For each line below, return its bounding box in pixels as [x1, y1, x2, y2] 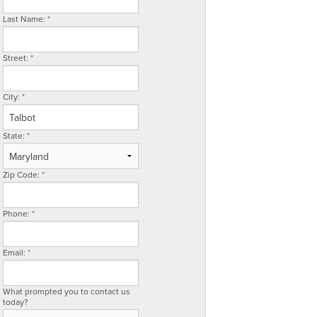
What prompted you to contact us [3, 285, 130, 297]
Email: [3, 246, 28, 258]
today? [3, 296, 28, 308]
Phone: [3, 207, 32, 219]
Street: [3, 52, 30, 64]
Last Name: [3, 13, 47, 25]
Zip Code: [3, 168, 42, 180]
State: [3, 129, 27, 142]
